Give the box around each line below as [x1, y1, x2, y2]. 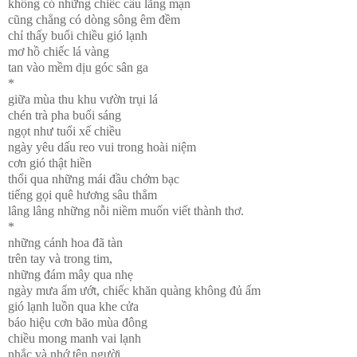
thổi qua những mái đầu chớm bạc [8, 172, 179, 186]
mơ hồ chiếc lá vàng [8, 45, 109, 59]
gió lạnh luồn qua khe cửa [8, 300, 139, 314]
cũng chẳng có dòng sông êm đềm [8, 13, 180, 27]
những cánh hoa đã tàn [8, 236, 123, 250]
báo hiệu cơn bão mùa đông [8, 316, 147, 330]
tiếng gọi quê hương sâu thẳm [8, 188, 157, 202]
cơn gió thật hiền [8, 156, 92, 171]
